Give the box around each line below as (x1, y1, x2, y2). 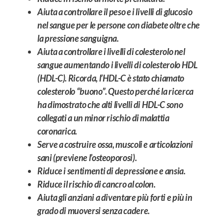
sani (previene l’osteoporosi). (37, 152, 137, 164)
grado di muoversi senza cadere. (37, 205, 150, 217)
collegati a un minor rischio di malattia (37, 112, 169, 124)
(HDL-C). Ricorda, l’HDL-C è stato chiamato (37, 73, 184, 84)
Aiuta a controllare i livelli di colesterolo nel (37, 46, 185, 57)
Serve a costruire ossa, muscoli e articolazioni (37, 139, 193, 150)
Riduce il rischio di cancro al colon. (37, 179, 156, 190)
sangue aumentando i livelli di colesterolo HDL (37, 59, 198, 71)
